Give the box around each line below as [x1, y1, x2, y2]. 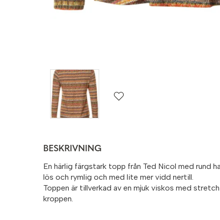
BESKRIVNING [43, 144, 102, 154]
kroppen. [43, 194, 73, 204]
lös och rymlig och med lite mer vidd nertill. [43, 172, 193, 182]
